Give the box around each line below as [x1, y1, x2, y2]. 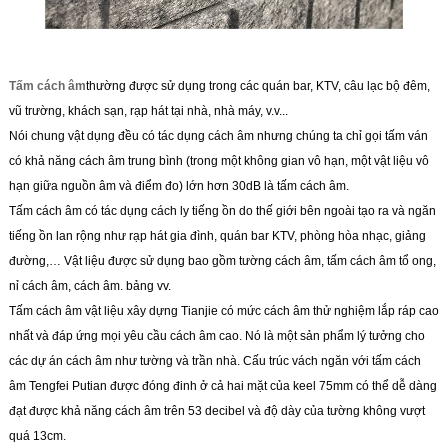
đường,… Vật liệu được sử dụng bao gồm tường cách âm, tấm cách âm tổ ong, [8, 253, 436, 268]
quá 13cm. [8, 428, 66, 443]
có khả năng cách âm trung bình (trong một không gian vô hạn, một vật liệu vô [8, 153, 429, 168]
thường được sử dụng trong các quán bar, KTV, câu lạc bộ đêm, [85, 78, 430, 93]
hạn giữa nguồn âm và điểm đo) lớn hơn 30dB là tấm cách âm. [8, 178, 349, 193]
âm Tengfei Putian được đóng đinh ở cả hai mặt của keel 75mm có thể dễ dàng [8, 378, 437, 393]
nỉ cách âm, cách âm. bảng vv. [8, 278, 171, 293]
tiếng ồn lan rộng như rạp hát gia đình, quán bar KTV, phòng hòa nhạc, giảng [8, 228, 426, 243]
